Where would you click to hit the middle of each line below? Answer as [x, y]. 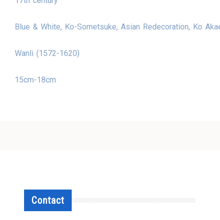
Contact [48, 200]
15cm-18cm [36, 80]
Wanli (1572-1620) [47, 53]
